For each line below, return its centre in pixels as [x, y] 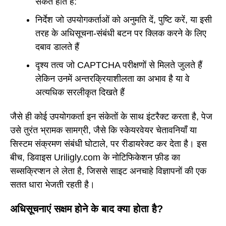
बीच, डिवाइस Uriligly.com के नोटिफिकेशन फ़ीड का [95, 158]
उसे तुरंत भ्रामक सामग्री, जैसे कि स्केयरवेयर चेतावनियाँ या [103, 130]
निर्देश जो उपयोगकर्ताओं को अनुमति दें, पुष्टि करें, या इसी [124, 19]
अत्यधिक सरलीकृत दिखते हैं [80, 92]
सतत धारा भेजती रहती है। [52, 185]
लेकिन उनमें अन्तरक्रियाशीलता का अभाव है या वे [112, 78]
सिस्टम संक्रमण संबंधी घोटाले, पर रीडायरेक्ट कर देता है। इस [108, 144]
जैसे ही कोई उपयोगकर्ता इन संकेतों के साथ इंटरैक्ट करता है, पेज [111, 117]
